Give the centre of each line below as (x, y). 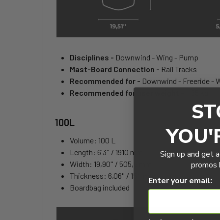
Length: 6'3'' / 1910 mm (106, 152)
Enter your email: (180, 181)
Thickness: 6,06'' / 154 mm (113, 176)
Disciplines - (93, 57)
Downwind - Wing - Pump (157, 57)
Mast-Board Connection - (115, 69)
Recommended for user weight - (128, 93)
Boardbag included (100, 188)
